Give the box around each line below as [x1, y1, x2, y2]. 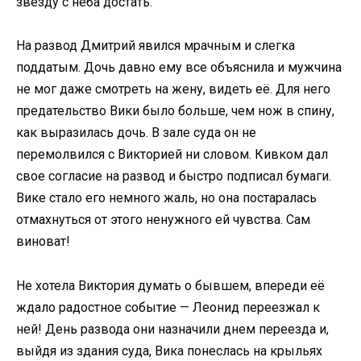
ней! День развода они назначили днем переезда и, [16, 321, 329, 337]
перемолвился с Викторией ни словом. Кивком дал [16, 147, 328, 163]
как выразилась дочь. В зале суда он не [16, 125, 256, 141]
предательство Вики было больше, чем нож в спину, [16, 103, 334, 119]
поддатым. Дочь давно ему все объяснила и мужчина [16, 60, 342, 76]
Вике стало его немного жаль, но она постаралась [16, 190, 317, 206]
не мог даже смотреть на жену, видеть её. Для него [16, 81, 330, 98]
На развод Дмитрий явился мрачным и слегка [16, 38, 295, 54]
